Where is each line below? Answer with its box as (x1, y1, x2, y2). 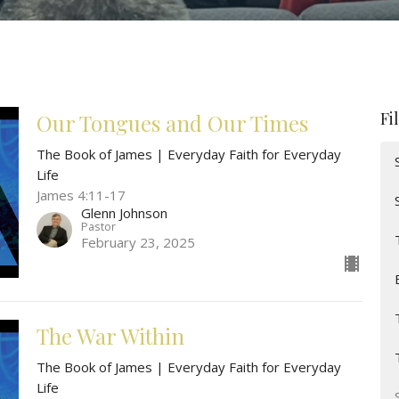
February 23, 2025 (80, 233, 195, 252)
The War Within (36, 322, 184, 351)
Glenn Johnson (80, 204, 167, 223)
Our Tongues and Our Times (36, 109, 308, 138)
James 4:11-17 (36, 186, 126, 205)
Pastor (80, 218, 116, 235)
